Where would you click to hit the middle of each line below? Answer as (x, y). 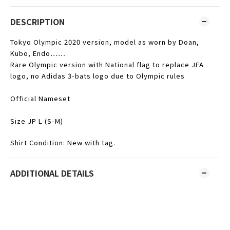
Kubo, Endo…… (38, 53)
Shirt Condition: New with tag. (63, 142)
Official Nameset (40, 98)
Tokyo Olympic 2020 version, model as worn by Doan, (105, 42)
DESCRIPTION (37, 22)
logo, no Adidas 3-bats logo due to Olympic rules (98, 76)
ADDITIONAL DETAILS (52, 173)
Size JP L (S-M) (37, 121)
